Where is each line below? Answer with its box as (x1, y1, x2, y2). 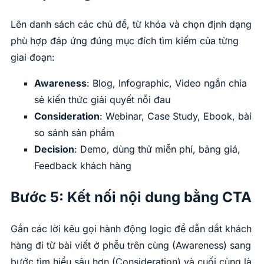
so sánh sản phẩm (34, 127, 114, 139)
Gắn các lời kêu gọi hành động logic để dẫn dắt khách (11, 223, 252, 235)
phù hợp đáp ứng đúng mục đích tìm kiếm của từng (11, 35, 239, 47)
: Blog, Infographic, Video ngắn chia (87, 77, 247, 90)
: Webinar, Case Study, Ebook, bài (100, 110, 252, 123)
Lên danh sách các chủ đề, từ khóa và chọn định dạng (11, 18, 252, 31)
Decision (34, 143, 74, 156)
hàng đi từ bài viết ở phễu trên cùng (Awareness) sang (11, 239, 251, 252)
